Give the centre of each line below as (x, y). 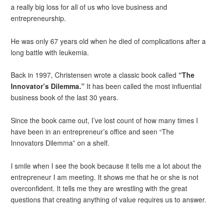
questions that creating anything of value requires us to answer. (109, 199)
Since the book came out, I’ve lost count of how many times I (105, 120)
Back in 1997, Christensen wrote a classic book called (95, 75)
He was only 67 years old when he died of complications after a (109, 41)
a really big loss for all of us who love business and (89, 7)
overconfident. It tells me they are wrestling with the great (99, 188)
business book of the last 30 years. (65, 98)
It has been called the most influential (143, 86)
